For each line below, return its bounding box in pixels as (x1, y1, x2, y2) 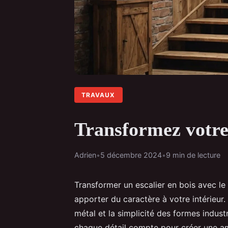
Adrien (74, 150, 96, 159)
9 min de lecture (166, 150, 220, 159)
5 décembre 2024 (100, 150, 162, 159)
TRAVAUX (81, 91, 116, 99)
